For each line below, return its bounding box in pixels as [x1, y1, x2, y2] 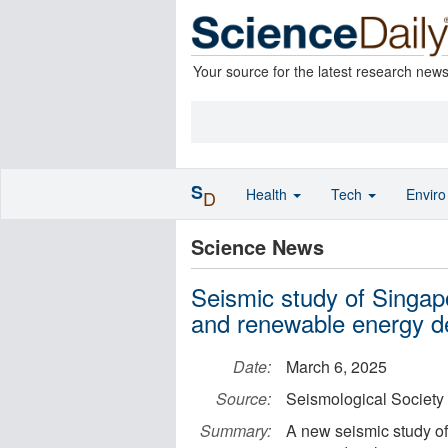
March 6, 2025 [286, 355, 387, 378]
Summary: [200, 419, 271, 442]
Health [246, 184, 291, 204]
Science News [191, 232, 324, 261]
